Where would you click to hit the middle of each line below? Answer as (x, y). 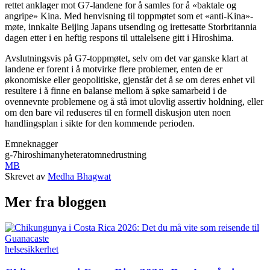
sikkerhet (41, 250)
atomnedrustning (115, 155)
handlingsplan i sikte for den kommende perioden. (100, 124)
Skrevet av (25, 177)
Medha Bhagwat (79, 177)
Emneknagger (31, 144)
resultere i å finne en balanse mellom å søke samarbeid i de (116, 91)
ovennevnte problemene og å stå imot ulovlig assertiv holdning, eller (134, 102)
